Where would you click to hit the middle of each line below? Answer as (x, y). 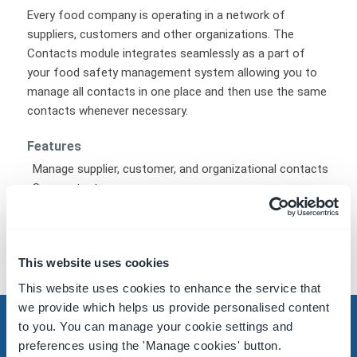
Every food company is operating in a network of (156, 15)
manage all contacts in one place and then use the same (177, 91)
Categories (56, 226)
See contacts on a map (94, 188)
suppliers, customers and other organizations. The (160, 34)
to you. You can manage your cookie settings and (156, 326)
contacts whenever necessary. (107, 110)
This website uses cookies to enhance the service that (170, 288)
